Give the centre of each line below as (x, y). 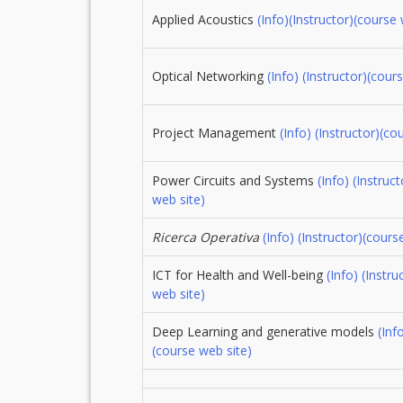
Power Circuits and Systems (234, 181)
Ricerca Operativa (205, 237)
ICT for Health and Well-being (239, 275)
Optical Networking (209, 76)
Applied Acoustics (204, 20)
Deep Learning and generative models (264, 332)
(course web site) (201, 351)
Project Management (215, 133)
